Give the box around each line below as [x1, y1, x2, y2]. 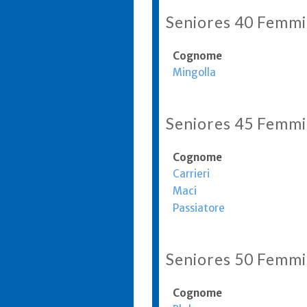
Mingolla [173, 66, 216, 79]
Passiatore [173, 201, 225, 214]
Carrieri [173, 167, 210, 180]
